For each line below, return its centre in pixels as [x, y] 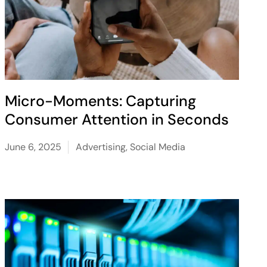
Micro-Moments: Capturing [100, 101]
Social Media [157, 147]
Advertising [100, 147]
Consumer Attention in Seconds [117, 119]
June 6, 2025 [33, 147]
